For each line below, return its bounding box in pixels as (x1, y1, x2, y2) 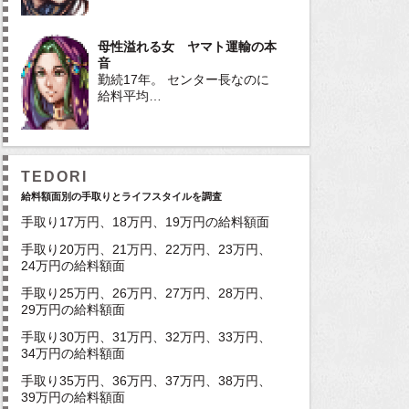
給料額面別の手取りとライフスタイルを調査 (21, 190, 222, 202)
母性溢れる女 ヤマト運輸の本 (98, 38, 277, 54)
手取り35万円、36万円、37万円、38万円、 (21, 372, 271, 388)
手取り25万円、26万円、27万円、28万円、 (21, 285, 271, 300)
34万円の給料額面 (21, 345, 125, 361)
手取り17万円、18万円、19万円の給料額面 (21, 214, 269, 229)
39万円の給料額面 (21, 389, 125, 404)
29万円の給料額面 (21, 301, 125, 317)
